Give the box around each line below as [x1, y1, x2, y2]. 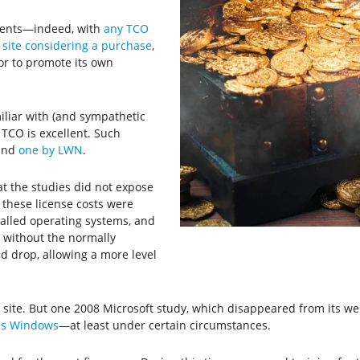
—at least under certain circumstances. [58, 317, 271, 333]
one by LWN [18, 141, 83, 157]
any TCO [103, 20, 149, 36]
